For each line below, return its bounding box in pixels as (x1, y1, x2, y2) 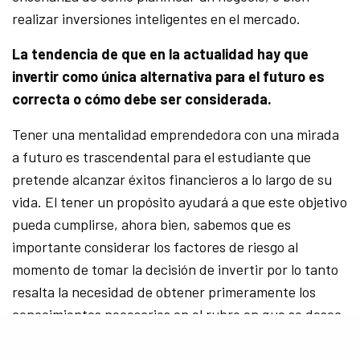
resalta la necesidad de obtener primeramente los (12, 283, 317, 301)
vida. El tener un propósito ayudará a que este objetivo (12, 193, 348, 211)
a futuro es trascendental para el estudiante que (12, 148, 312, 166)
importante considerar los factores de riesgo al (12, 238, 299, 256)
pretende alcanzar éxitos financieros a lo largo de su (12, 170, 333, 189)
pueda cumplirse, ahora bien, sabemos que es (12, 215, 292, 234)
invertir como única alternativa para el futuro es (12, 67, 325, 86)
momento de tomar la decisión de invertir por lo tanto (12, 260, 339, 279)
